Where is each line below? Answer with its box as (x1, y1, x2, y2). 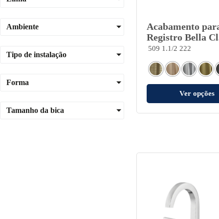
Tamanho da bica (6, 106, 64, 114)
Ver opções (179, 89, 215, 97)
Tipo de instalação (6, 50, 66, 59)
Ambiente (6, 22, 39, 31)
